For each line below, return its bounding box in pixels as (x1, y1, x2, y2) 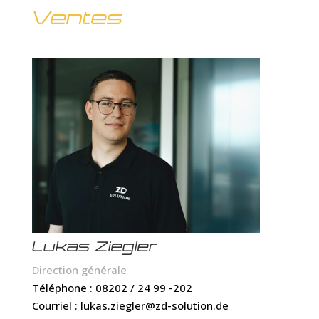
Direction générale (31, 263, 127, 277)
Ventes (31, 11, 122, 28)
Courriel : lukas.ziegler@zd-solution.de (31, 298, 229, 313)
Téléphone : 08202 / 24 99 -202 (31, 281, 192, 295)
